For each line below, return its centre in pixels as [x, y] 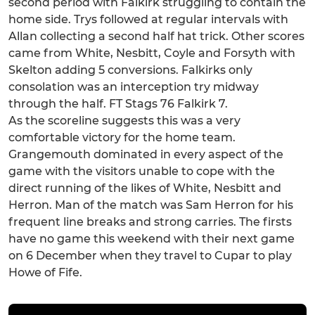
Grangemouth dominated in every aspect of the [146, 155]
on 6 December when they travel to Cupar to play [150, 256]
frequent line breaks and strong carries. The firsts [150, 222]
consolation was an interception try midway [134, 87]
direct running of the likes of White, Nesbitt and [145, 188]
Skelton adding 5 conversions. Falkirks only [130, 70]
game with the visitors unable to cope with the [142, 172]
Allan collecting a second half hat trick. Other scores [156, 37]
